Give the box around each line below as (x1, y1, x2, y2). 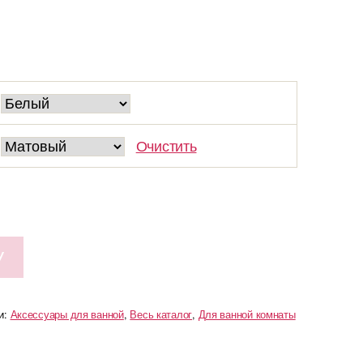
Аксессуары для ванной (10, 307, 124, 322)
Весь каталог (130, 307, 193, 322)
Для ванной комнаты (198, 307, 296, 322)
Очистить (135, 134, 197, 156)
